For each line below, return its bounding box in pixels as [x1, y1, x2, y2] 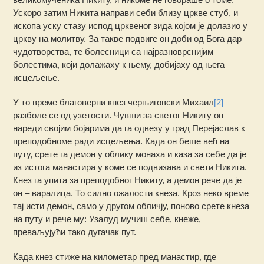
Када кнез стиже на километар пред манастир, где [13, 252, 217, 262]
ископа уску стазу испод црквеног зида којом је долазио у [13, 21, 248, 31]
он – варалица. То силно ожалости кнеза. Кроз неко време [13, 188, 249, 199]
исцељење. [13, 72, 60, 83]
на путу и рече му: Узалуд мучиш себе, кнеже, [13, 214, 202, 225]
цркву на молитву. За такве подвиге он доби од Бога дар [13, 34, 242, 44]
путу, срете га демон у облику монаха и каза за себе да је [13, 149, 247, 160]
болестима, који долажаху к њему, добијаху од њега [13, 60, 225, 70]
